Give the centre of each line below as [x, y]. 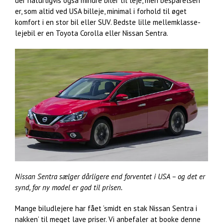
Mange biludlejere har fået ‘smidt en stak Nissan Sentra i [106, 208]
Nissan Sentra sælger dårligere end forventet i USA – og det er [110, 176]
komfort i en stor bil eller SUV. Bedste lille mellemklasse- [108, 22]
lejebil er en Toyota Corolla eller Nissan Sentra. [92, 33]
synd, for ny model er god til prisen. [69, 187]
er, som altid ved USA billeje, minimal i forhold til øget [101, 11]
